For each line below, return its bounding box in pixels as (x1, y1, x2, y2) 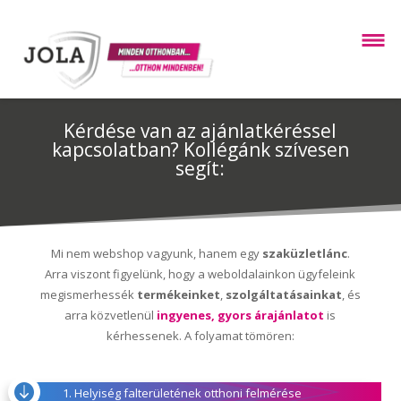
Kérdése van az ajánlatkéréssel (64, 118, 337, 143)
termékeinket (136, 286, 220, 303)
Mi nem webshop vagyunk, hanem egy (50, 245, 262, 261)
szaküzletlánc (261, 245, 347, 261)
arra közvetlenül (64, 307, 155, 323)
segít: (175, 156, 226, 181)
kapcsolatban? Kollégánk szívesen (51, 137, 349, 162)
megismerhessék (39, 286, 137, 303)
